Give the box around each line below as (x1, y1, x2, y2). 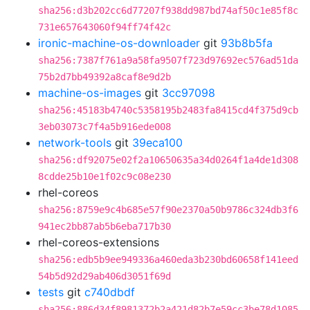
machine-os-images (38, 86, 141, 100)
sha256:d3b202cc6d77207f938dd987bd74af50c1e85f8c (38, 5, 298, 16)
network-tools (38, 136, 111, 149)
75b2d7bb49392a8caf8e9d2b (38, 71, 171, 82)
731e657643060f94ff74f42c (38, 21, 171, 33)
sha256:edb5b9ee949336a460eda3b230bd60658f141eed (38, 254, 298, 265)
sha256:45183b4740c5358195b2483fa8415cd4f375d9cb (38, 104, 298, 116)
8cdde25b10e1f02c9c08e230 (38, 171, 171, 182)
